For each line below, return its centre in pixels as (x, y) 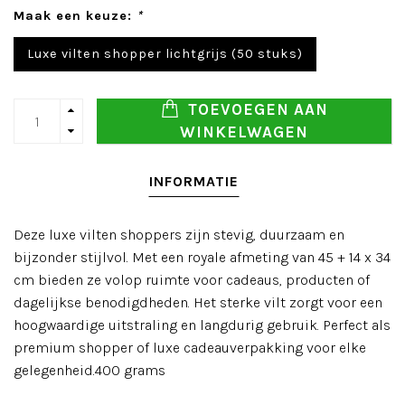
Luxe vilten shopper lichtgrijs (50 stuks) (165, 54)
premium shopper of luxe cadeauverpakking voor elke (190, 348)
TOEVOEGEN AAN (255, 109)
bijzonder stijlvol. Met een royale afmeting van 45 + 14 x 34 (202, 257)
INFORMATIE (193, 181)
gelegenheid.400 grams (89, 370)
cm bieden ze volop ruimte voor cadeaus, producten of (192, 280)
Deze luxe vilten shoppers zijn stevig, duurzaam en (179, 235)
